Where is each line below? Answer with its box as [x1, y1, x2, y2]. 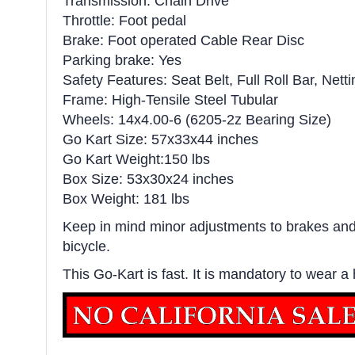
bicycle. [63, 239, 110, 255]
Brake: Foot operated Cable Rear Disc [63, 32, 304, 49]
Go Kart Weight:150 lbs [63, 151, 210, 168]
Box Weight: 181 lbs [63, 191, 189, 208]
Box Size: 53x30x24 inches [63, 171, 234, 188]
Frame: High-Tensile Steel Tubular [63, 92, 278, 109]
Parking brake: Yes [63, 52, 181, 69]
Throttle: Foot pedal [63, 13, 186, 29]
